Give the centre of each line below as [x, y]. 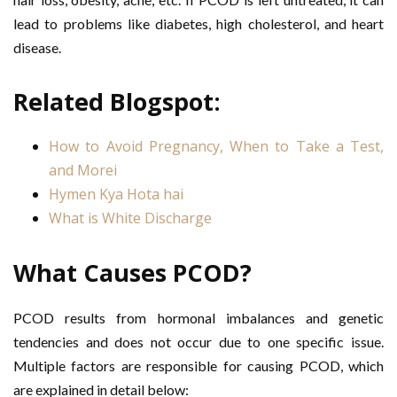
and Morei [83, 170]
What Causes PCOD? [132, 272]
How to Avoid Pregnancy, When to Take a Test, [216, 146]
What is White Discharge [130, 218]
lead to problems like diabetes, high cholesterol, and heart [198, 23]
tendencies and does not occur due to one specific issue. [198, 342]
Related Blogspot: [117, 101]
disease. [37, 47]
